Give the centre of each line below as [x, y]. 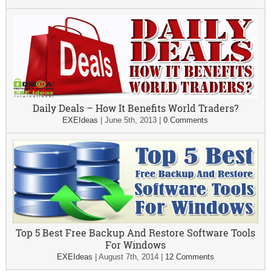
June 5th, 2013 [131, 120]
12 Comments [189, 257]
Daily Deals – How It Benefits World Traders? [135, 108]
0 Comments [186, 120]
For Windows [135, 245]
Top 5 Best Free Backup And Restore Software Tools [135, 233]
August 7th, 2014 [128, 257]
